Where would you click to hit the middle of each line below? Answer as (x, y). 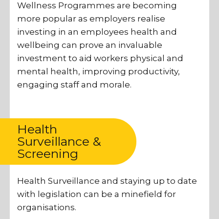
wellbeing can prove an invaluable (90, 45)
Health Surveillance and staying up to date (107, 181)
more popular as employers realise (91, 18)
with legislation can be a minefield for (97, 194)
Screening (48, 154)
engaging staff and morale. (74, 84)
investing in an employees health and (97, 32)
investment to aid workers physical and (100, 58)
